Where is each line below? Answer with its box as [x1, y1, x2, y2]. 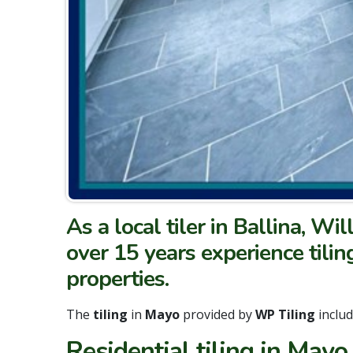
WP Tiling [255, 306, 318, 324]
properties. [66, 264, 169, 295]
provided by [183, 306, 255, 324]
